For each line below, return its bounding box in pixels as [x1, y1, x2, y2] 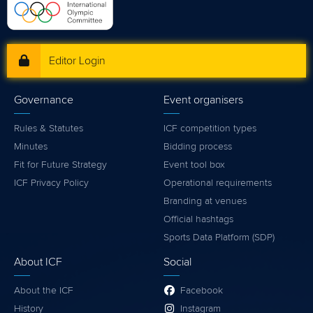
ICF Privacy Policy [14, 177, 89, 188]
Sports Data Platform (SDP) [163, 232, 275, 242]
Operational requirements [163, 177, 272, 188]
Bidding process [163, 141, 232, 152]
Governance [14, 94, 73, 105]
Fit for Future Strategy [14, 159, 107, 170]
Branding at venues [163, 196, 247, 206]
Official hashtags [163, 214, 233, 224]
